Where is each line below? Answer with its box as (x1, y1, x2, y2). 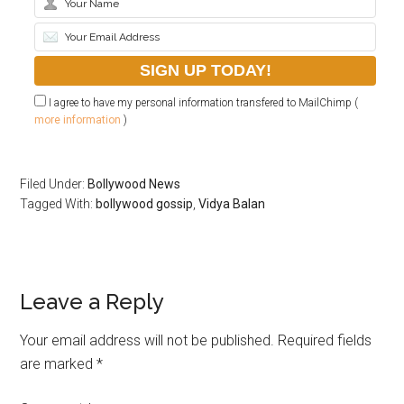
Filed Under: (20, 176, 88, 191)
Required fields (278, 331, 372, 349)
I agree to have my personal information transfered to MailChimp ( (46, 96, 359, 109)
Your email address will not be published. (20, 331, 275, 349)
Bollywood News (87, 176, 181, 191)
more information (34, 113, 122, 126)
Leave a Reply (20, 288, 165, 315)
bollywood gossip (96, 196, 194, 211)
